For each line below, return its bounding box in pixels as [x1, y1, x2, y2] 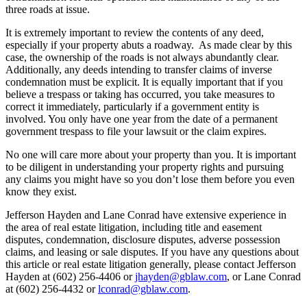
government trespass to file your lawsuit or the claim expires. [5, 125, 267, 137]
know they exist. [5, 185, 77, 197]
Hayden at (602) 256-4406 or [5, 270, 135, 282]
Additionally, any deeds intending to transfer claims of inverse [5, 63, 272, 75]
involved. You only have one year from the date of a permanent [5, 112, 278, 125]
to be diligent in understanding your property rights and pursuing [5, 160, 284, 173]
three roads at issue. [5, 3, 90, 15]
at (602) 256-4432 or [5, 282, 98, 295]
